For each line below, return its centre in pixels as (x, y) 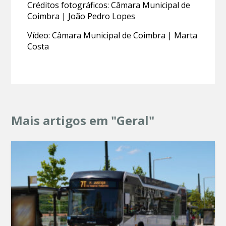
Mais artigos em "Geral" (83, 120)
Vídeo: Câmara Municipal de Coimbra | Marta (112, 35)
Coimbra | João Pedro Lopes (81, 16)
